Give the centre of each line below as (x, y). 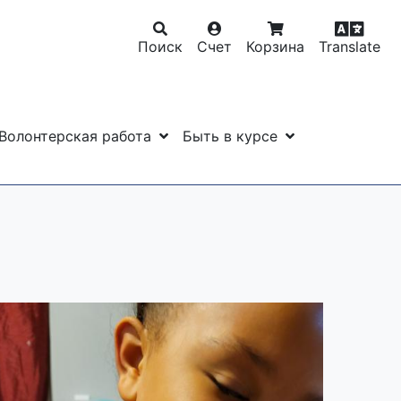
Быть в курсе (233, 136)
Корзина (275, 47)
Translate (350, 47)
